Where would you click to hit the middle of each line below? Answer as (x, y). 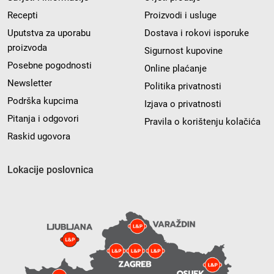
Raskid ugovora (39, 137)
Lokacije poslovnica (50, 170)
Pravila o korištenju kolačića (202, 122)
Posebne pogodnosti (50, 66)
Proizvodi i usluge (180, 16)
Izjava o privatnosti (183, 104)
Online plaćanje (176, 69)
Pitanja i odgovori (43, 119)
